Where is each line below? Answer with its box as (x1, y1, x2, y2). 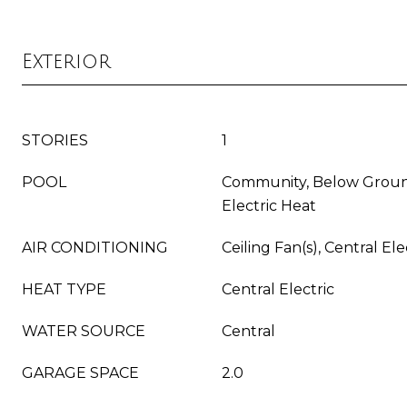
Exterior (22, 51, 111, 73)
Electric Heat (222, 197, 316, 214)
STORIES (22, 132, 88, 149)
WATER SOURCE (22, 323, 145, 340)
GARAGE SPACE (22, 364, 139, 382)
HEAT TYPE (22, 281, 106, 298)
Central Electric (222, 281, 334, 298)
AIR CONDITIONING (22, 239, 168, 256)
